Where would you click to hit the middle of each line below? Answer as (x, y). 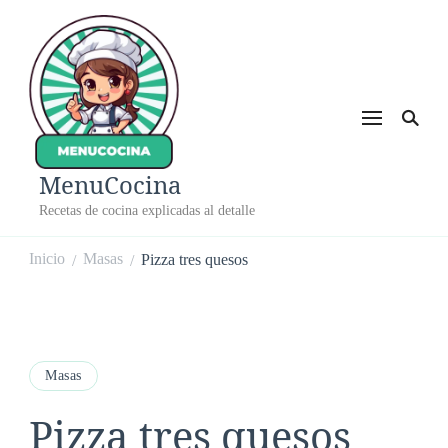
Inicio (47, 258)
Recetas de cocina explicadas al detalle (147, 209)
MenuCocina (110, 184)
